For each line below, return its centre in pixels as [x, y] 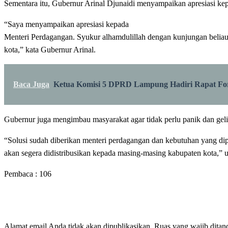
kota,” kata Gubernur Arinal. [50, 49]
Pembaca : [21, 174]
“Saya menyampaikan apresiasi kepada [66, 24]
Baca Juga [31, 84]
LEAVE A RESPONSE [63, 200]
